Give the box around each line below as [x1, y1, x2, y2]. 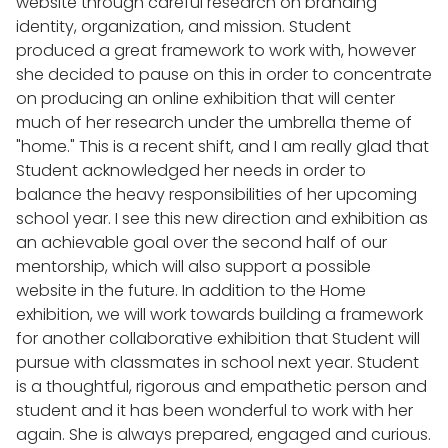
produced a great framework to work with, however [16, 39, 416, 63]
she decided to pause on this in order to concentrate [16, 63, 432, 87]
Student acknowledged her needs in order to [16, 159, 366, 183]
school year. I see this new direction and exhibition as [16, 207, 428, 231]
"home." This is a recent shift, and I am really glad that [16, 135, 429, 159]
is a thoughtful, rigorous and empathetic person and [16, 375, 427, 399]
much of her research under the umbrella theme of [16, 111, 412, 135]
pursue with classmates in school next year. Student [16, 351, 419, 375]
